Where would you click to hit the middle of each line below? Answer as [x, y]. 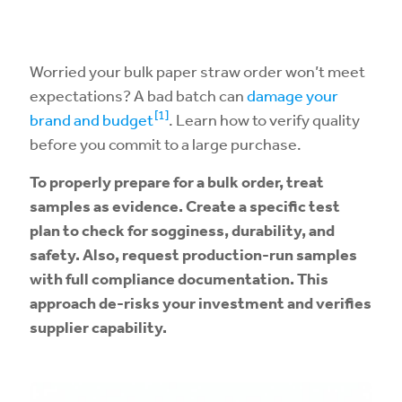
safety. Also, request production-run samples [193, 254]
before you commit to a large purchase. [166, 144]
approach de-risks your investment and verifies [201, 303]
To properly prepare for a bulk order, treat [177, 182]
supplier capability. [98, 327]
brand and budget [92, 119]
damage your [293, 95]
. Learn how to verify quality [264, 119]
